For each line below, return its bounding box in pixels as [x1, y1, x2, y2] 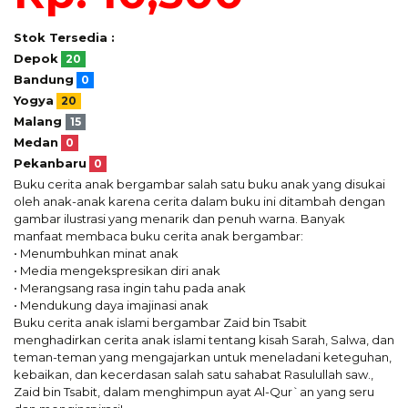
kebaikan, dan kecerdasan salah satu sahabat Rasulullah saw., [14, 367, 373, 382]
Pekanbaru [14, 156, 87, 170]
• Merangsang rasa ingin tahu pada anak [14, 280, 246, 295]
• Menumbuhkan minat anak [14, 246, 178, 260]
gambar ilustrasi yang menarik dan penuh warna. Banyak [14, 211, 345, 226]
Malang [14, 114, 66, 128]
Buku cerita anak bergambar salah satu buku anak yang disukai [14, 177, 385, 191]
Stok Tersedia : [14, 30, 115, 45]
